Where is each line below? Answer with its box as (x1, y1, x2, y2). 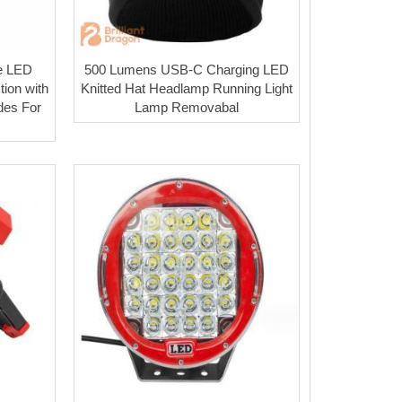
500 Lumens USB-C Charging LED (83, 61, 289, 77)
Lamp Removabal (134, 99, 239, 115)
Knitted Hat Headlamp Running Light (80, 80, 293, 96)
